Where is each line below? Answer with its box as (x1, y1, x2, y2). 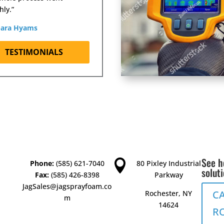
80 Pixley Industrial (136, 158, 201, 168)
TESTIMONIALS (5, 46, 63, 57)
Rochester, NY (145, 188, 192, 198)
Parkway (154, 170, 183, 180)
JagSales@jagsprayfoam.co (22, 181, 112, 191)
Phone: (29, 158, 54, 168)
